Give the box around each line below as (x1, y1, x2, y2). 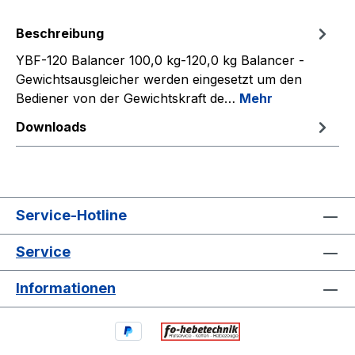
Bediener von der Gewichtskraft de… (16, 90, 239, 107)
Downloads (16, 119, 86, 136)
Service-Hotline (16, 207, 127, 224)
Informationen (16, 280, 116, 297)
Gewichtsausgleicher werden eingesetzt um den (16, 71, 302, 88)
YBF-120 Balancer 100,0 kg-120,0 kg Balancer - (16, 52, 304, 69)
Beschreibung (16, 25, 104, 42)
